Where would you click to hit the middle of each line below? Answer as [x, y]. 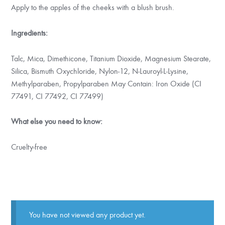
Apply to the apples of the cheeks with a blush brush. [93, 7]
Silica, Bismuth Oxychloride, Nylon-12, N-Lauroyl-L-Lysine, [100, 71]
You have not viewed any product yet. [87, 215]
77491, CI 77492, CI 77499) [58, 96]
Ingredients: [30, 33]
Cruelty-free [29, 147]
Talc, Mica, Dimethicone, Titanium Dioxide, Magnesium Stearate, [111, 58]
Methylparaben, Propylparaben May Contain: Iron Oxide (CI [106, 83]
